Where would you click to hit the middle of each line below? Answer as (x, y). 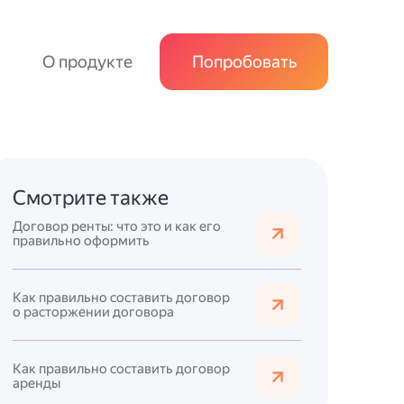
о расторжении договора (93, 312)
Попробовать (244, 62)
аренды (37, 384)
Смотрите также (91, 198)
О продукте (88, 62)
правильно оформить (81, 240)
